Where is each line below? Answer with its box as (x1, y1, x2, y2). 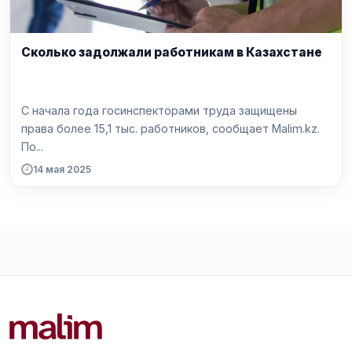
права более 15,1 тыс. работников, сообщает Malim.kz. (21, 121, 320, 135)
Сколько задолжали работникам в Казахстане (21, 45, 322, 60)
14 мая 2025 (33, 163, 91, 175)
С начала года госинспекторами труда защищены (21, 103, 297, 117)
